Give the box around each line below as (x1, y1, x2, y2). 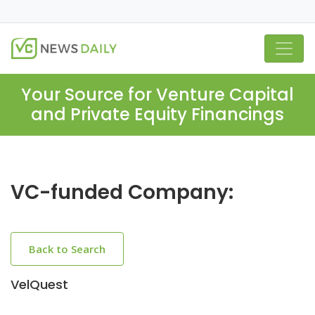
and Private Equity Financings (31, 103, 284, 126)
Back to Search (29, 242, 105, 256)
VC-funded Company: (11, 179, 233, 206)
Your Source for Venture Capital (21, 83, 294, 106)
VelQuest (11, 276, 68, 293)
